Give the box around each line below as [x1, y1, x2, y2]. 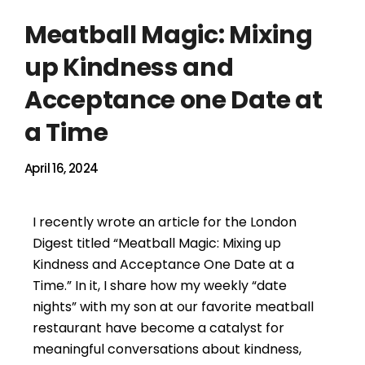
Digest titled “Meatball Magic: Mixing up [33, 234, 281, 253]
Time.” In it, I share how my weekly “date [33, 276, 287, 295]
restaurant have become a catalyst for [33, 319, 284, 337]
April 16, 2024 [24, 160, 99, 177]
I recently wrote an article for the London [33, 213, 297, 231]
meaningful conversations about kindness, [33, 340, 301, 358]
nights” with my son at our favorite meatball [33, 297, 314, 316]
